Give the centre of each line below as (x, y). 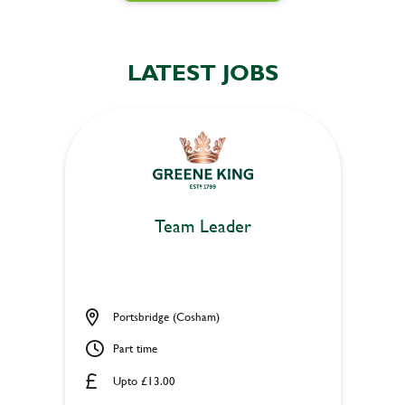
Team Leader (202, 225)
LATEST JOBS (202, 72)
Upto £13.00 (144, 380)
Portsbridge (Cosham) (166, 316)
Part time (135, 348)
